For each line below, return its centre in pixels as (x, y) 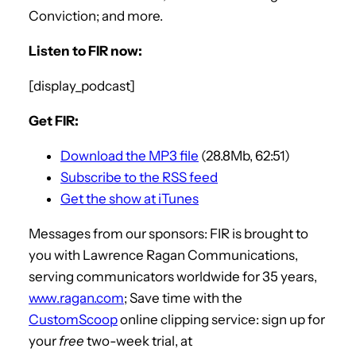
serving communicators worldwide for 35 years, (173, 276)
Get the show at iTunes (130, 198)
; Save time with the (183, 298)
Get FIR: (54, 120)
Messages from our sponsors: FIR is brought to (168, 233)
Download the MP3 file (130, 155)
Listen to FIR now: (85, 50)
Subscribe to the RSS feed (139, 177)
